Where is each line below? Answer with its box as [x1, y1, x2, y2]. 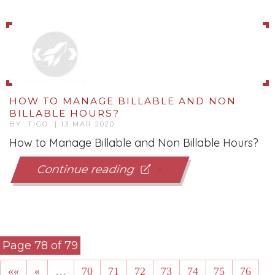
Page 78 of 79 [2, 239, 78, 252]
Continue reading [35, 163, 144, 176]
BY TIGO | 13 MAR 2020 [9, 120, 115, 128]
